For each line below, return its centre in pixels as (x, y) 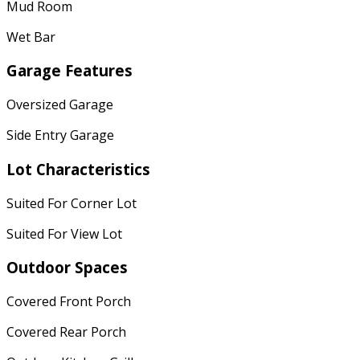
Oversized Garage (60, 105)
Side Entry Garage (60, 135)
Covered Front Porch (69, 301)
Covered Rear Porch (66, 332)
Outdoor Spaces (67, 268)
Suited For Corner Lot (72, 203)
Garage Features (70, 71)
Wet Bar (31, 37)
